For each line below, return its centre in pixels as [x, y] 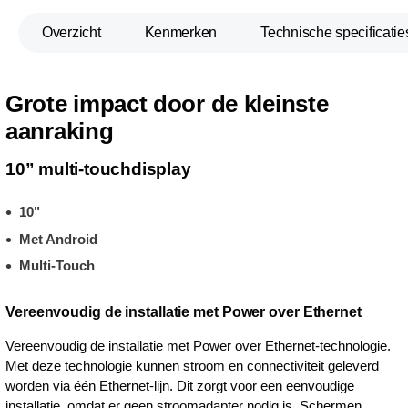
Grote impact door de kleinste [167, 104]
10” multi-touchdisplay [98, 169]
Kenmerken [181, 32]
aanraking [60, 131]
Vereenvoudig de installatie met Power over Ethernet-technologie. [198, 345]
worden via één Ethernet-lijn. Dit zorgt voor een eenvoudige [180, 385]
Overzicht [71, 32]
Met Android [58, 239]
